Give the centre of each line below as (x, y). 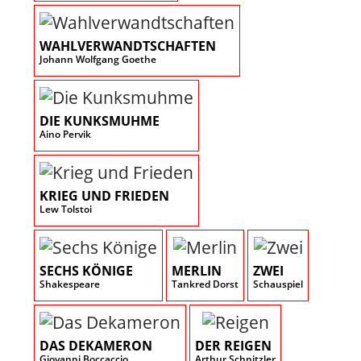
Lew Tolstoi (66, 209)
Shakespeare (70, 284)
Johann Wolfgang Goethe (98, 60)
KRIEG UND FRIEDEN (104, 195)
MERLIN (197, 270)
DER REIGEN (233, 345)
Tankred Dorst (205, 284)
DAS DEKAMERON (96, 345)
